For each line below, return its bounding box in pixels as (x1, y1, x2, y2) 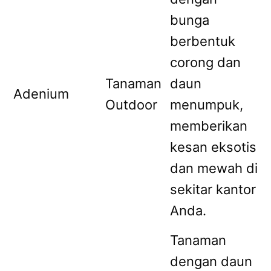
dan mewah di (170, 160, 258, 176)
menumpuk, (170, 96, 243, 113)
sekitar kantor (170, 181, 256, 197)
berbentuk (170, 33, 235, 49)
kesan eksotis (170, 139, 256, 155)
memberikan (170, 117, 247, 134)
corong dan (170, 54, 241, 70)
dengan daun (170, 253, 252, 269)
